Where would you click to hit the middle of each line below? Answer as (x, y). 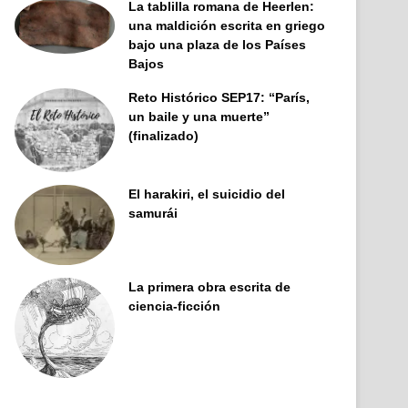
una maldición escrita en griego (227, 26)
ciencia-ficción (175, 306)
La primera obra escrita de (210, 287)
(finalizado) (164, 136)
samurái (153, 214)
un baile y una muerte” (199, 117)
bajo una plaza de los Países (218, 45)
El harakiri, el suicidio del (207, 194)
